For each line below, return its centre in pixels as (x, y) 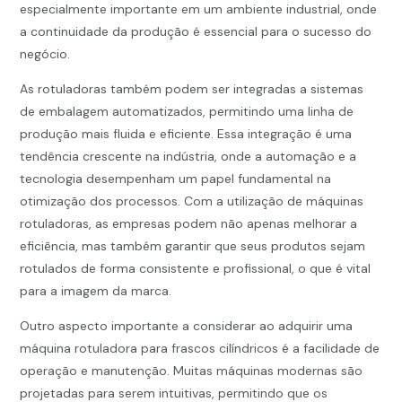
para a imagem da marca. (96, 291)
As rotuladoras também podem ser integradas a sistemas (192, 89)
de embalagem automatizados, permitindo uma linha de (187, 112)
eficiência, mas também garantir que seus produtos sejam (193, 246)
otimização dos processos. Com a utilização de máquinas (192, 201)
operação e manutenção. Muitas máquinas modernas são (192, 371)
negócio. (45, 54)
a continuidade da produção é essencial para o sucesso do (196, 32)
